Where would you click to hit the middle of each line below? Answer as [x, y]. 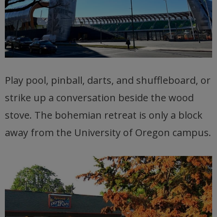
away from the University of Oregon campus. [108, 133]
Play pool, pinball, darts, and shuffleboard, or [108, 80]
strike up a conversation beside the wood [99, 98]
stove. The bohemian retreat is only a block [104, 115]
